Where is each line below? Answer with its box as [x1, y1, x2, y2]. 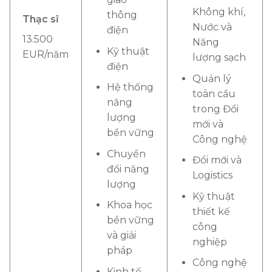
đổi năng [106, 163, 149, 175]
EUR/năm [22, 48, 69, 60]
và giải [106, 229, 136, 242]
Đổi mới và [192, 154, 242, 166]
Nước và [192, 21, 232, 33]
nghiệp [192, 236, 227, 248]
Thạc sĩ [22, 13, 61, 25]
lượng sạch [192, 51, 246, 63]
